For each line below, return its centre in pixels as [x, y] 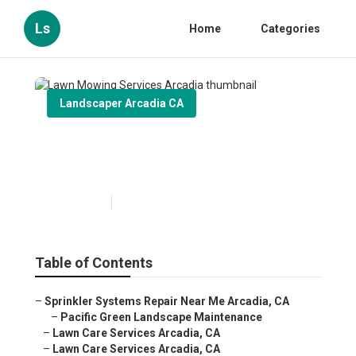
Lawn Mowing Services [147, 143]
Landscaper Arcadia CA [122, 103]
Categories [290, 29]
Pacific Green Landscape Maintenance [161, 317]
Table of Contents [94, 263]
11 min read [146, 202]
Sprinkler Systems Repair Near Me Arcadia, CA [167, 302]
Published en [75, 202]
